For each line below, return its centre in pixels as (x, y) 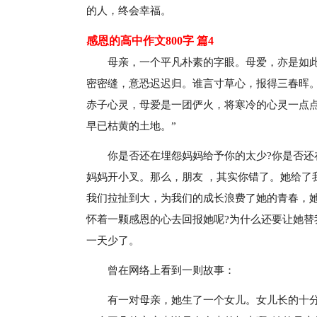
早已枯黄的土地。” (131, 126)
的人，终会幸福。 (129, 11)
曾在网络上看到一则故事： (171, 270)
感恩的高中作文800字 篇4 (150, 41)
